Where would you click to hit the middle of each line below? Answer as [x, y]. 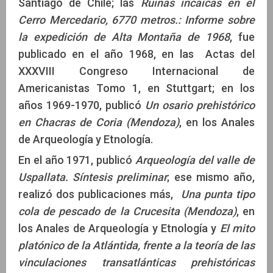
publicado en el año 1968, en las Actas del [136, 54]
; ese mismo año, [211, 177]
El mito [237, 229]
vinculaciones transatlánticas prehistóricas [136, 263]
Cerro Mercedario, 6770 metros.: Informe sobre [136, 20]
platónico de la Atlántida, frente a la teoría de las [136, 246]
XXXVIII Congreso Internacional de [136, 71]
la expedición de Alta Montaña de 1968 [124, 37]
